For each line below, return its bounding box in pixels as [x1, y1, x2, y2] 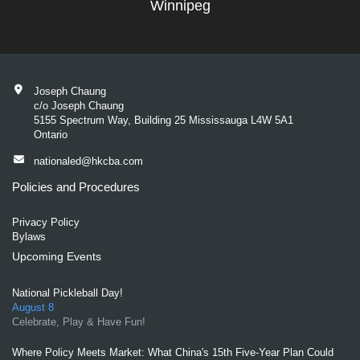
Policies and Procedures [12, 180, 140, 194]
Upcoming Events [12, 250, 101, 263]
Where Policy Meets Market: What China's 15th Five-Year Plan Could [12, 346, 333, 358]
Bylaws [12, 230, 46, 243]
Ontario [33, 129, 67, 141]
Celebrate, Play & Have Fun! [12, 315, 145, 328]
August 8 [12, 301, 54, 313]
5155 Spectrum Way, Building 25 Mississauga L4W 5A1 [33, 114, 293, 126]
